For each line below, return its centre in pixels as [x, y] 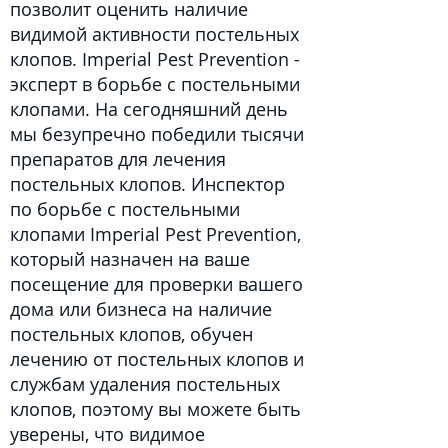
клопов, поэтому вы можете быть [155, 409]
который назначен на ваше [130, 259]
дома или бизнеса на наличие [141, 309]
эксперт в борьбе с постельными [155, 84]
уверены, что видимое [107, 434]
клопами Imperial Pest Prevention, [155, 234]
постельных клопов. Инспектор [147, 184]
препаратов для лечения [118, 159]
